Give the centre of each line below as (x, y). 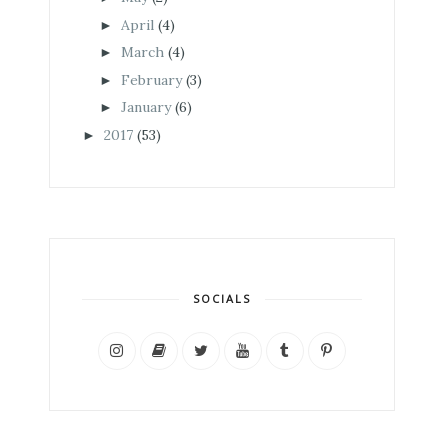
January (145, 107)
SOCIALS (221, 298)
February (151, 79)
